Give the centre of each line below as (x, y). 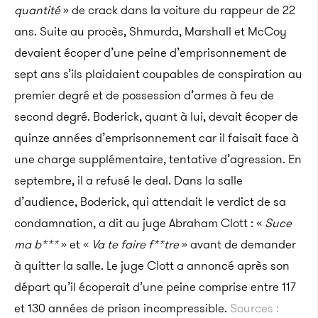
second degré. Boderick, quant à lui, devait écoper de (156, 116)
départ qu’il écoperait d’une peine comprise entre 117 (155, 287)
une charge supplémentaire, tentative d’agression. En (158, 159)
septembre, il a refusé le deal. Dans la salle (128, 180)
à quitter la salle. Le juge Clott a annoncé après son (152, 265)
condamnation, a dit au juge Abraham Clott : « (139, 223)
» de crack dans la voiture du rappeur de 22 (178, 10)
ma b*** (36, 244)
